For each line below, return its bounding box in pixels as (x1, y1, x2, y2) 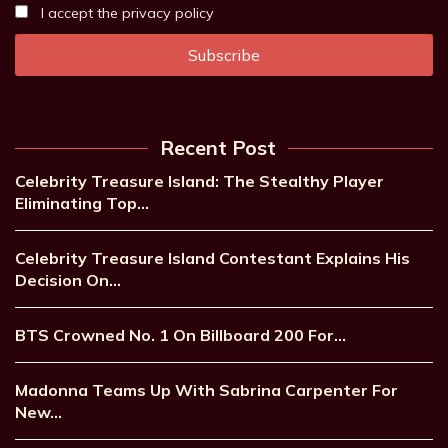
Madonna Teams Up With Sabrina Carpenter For (15, 380, 398, 401)
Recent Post (160, 135, 276, 161)
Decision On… (15, 270, 121, 291)
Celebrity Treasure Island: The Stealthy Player (15, 171, 384, 192)
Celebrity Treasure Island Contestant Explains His (15, 248, 410, 269)
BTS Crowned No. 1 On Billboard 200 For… (15, 325, 346, 346)
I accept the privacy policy (36, 4, 214, 23)
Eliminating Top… (15, 193, 149, 214)
